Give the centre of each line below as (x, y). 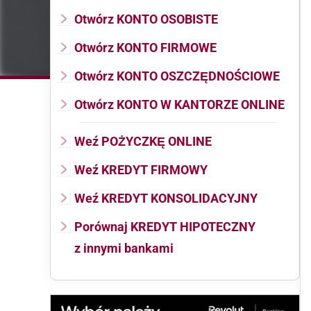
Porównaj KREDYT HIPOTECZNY (165, 227)
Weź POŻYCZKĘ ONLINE (143, 141)
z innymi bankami (124, 248)
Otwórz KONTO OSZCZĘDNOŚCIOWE (177, 76)
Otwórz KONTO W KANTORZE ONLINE (179, 104)
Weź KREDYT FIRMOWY (141, 170)
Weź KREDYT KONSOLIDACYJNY (166, 198)
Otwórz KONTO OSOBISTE (146, 19)
